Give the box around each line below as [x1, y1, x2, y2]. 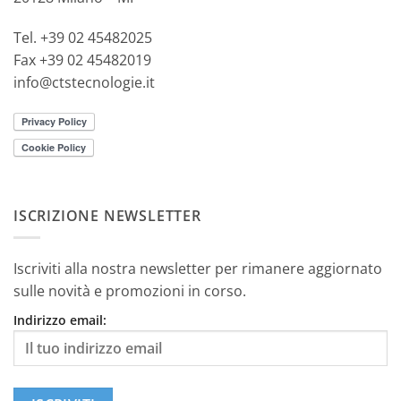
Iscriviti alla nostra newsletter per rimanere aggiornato [13, 259, 382, 279]
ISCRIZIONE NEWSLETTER [13, 205, 201, 226]
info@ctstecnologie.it [13, 73, 155, 93]
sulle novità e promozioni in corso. [13, 281, 246, 302]
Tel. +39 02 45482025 [13, 28, 152, 48]
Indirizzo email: [13, 311, 107, 329]
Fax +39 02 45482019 [13, 50, 151, 71]
